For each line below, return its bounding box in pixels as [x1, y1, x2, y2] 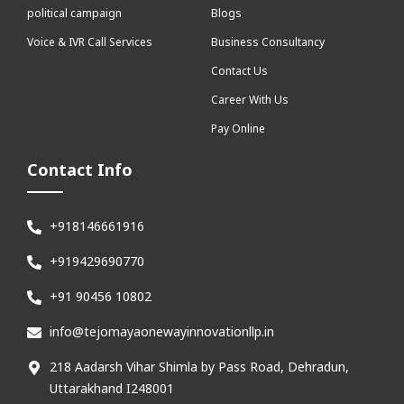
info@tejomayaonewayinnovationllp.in [50, 322, 274, 340]
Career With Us [211, 91, 289, 107]
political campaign [27, 5, 122, 21]
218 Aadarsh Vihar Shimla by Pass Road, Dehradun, [50, 357, 349, 375]
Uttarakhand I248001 [50, 379, 174, 397]
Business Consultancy [211, 33, 325, 50]
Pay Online [211, 120, 265, 136]
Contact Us [211, 62, 268, 78]
